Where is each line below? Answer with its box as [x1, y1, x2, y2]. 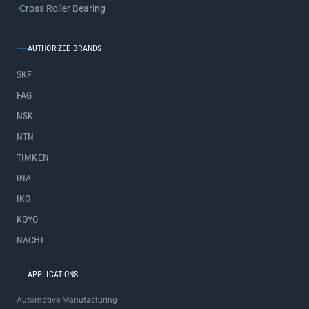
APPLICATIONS [28, 270, 79, 279]
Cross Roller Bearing [19, 3, 106, 14]
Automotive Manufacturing [17, 295, 117, 305]
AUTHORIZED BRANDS [28, 43, 102, 53]
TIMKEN [17, 152, 49, 163]
